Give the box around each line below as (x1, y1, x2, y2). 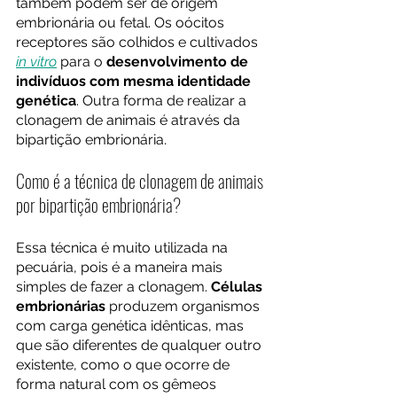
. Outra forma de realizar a (76, 92, 250, 109)
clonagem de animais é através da (16, 112, 244, 128)
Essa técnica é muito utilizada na (16, 239, 231, 256)
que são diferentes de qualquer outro (16, 337, 265, 354)
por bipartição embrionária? (16, 191, 181, 218)
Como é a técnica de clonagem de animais (16, 167, 267, 194)
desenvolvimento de (106, 53, 252, 70)
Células (211, 278, 266, 295)
